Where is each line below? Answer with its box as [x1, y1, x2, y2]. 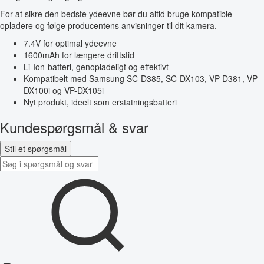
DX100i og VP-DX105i [24, 84, 104, 97]
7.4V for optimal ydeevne [24, 37, 117, 49]
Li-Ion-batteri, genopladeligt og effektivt [24, 61, 169, 73]
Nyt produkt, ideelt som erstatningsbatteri [24, 96, 177, 108]
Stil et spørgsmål [5, 143, 67, 155]
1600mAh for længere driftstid [24, 49, 134, 61]
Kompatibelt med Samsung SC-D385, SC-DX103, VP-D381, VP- [24, 72, 260, 85]
